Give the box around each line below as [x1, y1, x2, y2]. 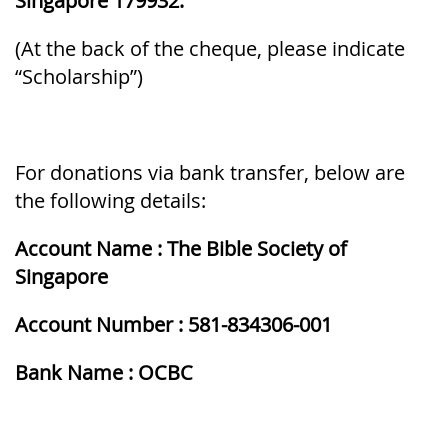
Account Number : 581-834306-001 [15, 311, 337, 339]
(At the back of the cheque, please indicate [15, 35, 405, 63]
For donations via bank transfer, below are [15, 159, 405, 187]
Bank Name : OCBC [15, 359, 193, 387]
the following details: [15, 187, 206, 215]
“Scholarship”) [15, 63, 143, 91]
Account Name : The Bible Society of [15, 235, 347, 263]
